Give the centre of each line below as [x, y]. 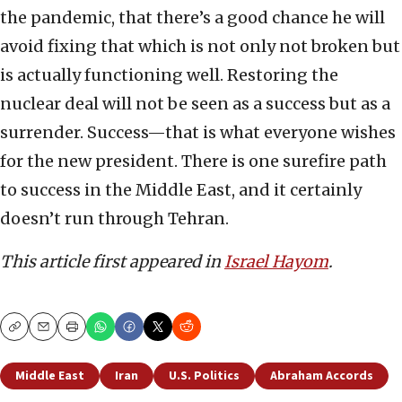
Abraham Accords [322, 376]
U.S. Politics [204, 376]
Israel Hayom [276, 262]
